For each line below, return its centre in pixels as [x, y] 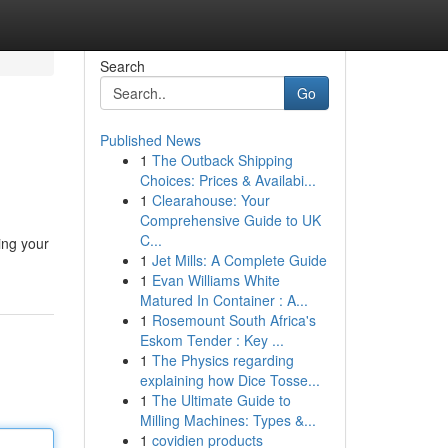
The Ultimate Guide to [221, 400]
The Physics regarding [222, 360]
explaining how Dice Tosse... [229, 380]
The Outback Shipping [222, 160]
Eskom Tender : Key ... [211, 340]
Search [122, 66]
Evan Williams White [215, 280]
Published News [150, 140]
